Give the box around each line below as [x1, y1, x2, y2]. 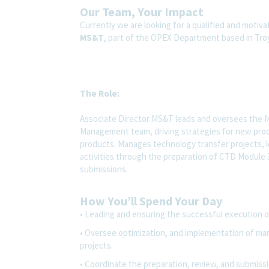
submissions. [80, 163, 128, 175]
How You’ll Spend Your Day [80, 193, 222, 208]
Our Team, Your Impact [80, 4, 204, 19]
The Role [80, 87, 117, 99]
